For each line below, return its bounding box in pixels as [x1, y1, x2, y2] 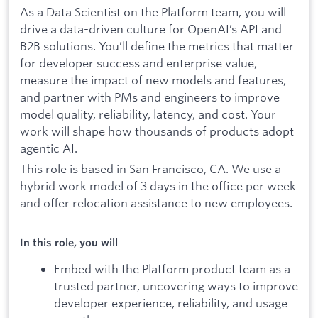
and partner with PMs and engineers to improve [20, 89, 280, 104]
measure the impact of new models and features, [20, 72, 286, 87]
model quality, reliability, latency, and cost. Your [20, 106, 276, 121]
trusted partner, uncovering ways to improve [54, 278, 298, 293]
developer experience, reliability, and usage [54, 295, 287, 310]
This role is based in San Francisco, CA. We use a [20, 161, 281, 177]
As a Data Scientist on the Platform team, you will [20, 4, 286, 19]
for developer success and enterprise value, [20, 55, 257, 70]
